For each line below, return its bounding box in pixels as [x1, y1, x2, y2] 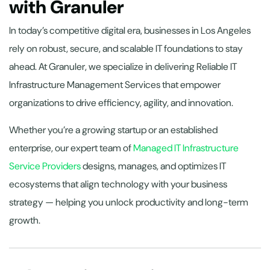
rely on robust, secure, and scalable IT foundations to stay [9, 42, 243, 55]
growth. [9, 213, 40, 227]
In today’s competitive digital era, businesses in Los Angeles [9, 24, 251, 37]
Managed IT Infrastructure [133, 141, 239, 154]
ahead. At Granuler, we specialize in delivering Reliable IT [9, 60, 237, 73]
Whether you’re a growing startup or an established [9, 123, 218, 136]
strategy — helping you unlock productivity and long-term [9, 195, 248, 209]
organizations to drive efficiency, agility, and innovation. [9, 96, 233, 109]
